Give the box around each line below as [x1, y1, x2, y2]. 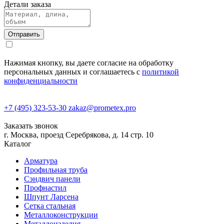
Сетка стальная [24, 201, 75, 210]
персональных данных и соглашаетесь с [4, 67, 142, 76]
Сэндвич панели [24, 174, 80, 183]
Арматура [24, 156, 57, 165]
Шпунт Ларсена [24, 192, 78, 201]
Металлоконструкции [24, 210, 98, 219]
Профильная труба [24, 165, 87, 174]
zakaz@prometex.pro [68, 103, 136, 112]
